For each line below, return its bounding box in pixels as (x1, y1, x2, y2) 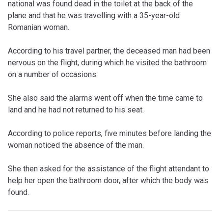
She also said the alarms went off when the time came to (8, 93, 203, 103)
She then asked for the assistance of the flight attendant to (8, 164, 209, 174)
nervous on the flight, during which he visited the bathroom (8, 58, 207, 68)
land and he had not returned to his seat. (8, 105, 144, 115)
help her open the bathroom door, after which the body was (8, 176, 208, 186)
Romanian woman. (8, 23, 69, 32)
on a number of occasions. (8, 70, 98, 80)
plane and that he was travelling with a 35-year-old (8, 11, 180, 21)
